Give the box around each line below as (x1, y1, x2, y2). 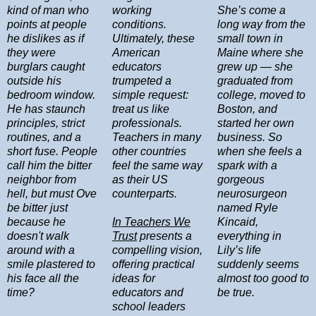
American (112, 47, 160, 59)
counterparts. (112, 188, 177, 200)
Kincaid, (217, 216, 258, 228)
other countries (112, 145, 186, 157)
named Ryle (217, 202, 278, 214)
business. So (217, 131, 282, 143)
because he (7, 216, 66, 228)
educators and (112, 286, 183, 298)
